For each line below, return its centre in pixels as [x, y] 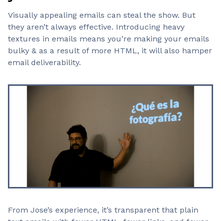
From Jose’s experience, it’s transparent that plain [103, 210]
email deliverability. [44, 62]
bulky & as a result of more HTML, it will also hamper [110, 51]
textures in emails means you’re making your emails [109, 39]
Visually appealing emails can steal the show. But [102, 15]
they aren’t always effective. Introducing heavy [96, 27]
